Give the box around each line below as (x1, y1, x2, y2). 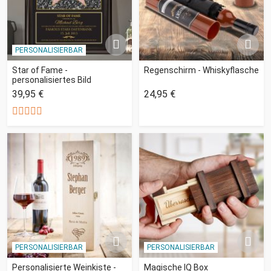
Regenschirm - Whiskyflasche (144, 65, 259, 75)
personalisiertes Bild (12, 74, 91, 85)
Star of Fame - (12, 65, 68, 75)
